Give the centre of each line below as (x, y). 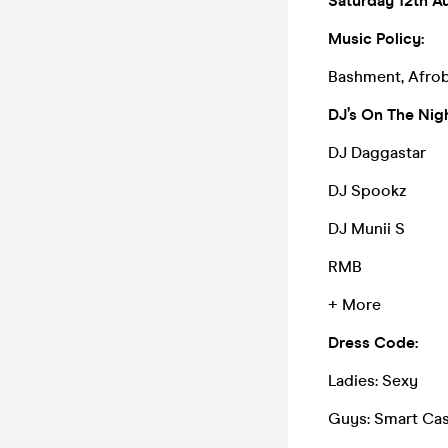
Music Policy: (376, 38)
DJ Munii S (366, 228)
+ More (354, 304)
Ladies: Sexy (375, 380)
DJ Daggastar (377, 152)
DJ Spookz (367, 190)
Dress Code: (373, 342)
